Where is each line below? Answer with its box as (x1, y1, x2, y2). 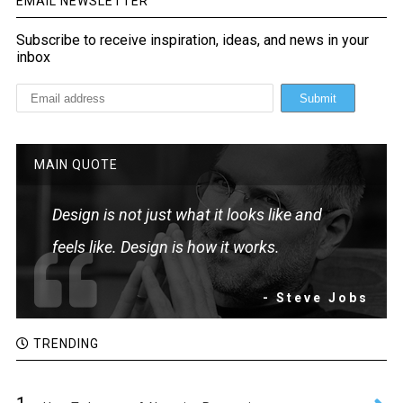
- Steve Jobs (263, 291, 370, 305)
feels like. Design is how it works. (51, 237, 280, 256)
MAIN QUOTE (33, 157, 118, 172)
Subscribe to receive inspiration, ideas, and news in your (15, 31, 369, 49)
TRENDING (29, 336, 99, 351)
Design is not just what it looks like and (51, 205, 322, 224)
